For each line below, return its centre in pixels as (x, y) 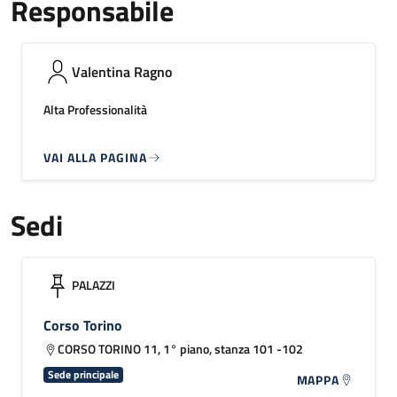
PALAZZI (93, 285)
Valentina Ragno (122, 72)
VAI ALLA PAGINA (95, 157)
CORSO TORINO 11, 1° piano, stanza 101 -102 (180, 349)
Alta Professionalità (95, 109)
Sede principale (83, 374)
